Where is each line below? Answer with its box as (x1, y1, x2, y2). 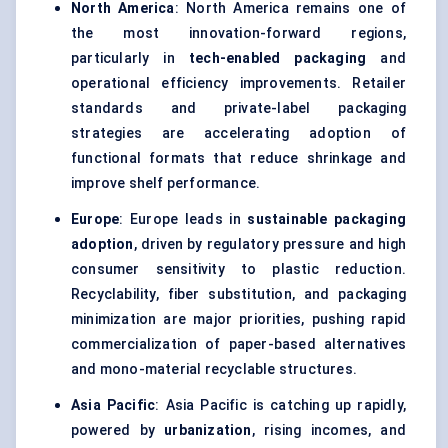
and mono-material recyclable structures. (71, 361, 357, 378)
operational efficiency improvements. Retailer (71, 75, 406, 92)
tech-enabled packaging (189, 50, 367, 67)
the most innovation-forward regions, (71, 25, 406, 42)
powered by (71, 422, 165, 439)
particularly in (71, 50, 189, 67)
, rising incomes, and (251, 422, 406, 439)
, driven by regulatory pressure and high (133, 236, 406, 253)
